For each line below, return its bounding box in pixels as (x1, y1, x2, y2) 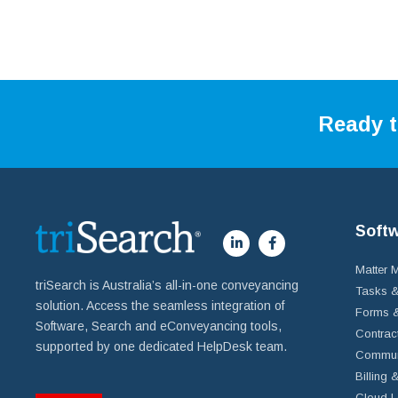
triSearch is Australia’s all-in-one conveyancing (36, 277, 298, 292)
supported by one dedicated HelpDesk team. (36, 338, 287, 354)
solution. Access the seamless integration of (36, 298, 284, 313)
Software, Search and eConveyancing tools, (36, 318, 282, 333)
